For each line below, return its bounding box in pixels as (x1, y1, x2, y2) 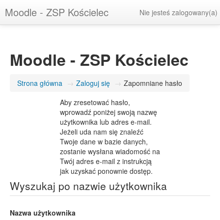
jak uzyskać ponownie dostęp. (60, 166, 153, 176)
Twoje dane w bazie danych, (60, 137, 148, 146)
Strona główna (17, 78, 62, 88)
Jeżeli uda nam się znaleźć (60, 127, 143, 137)
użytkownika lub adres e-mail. (60, 117, 152, 127)
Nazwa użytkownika (10, 208, 76, 218)
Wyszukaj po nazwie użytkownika (10, 178, 167, 193)
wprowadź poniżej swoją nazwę (60, 107, 157, 117)
